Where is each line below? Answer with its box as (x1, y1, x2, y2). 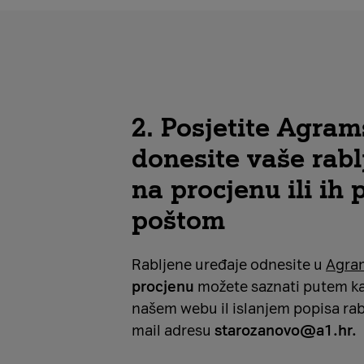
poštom (132, 205, 225, 236)
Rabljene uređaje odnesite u (132, 256, 326, 274)
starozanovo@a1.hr (214, 322, 352, 340)
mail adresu (132, 322, 214, 340)
